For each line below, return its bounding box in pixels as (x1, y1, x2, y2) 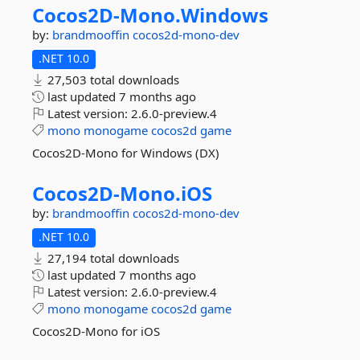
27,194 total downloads (44, 250, 179, 266)
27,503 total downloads (44, 72, 179, 88)
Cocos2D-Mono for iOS (32, 323, 160, 339)
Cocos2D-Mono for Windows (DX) (32, 145, 219, 161)
